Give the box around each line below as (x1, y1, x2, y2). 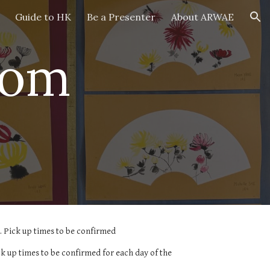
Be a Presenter (87, 11, 155, 23)
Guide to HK (15, 11, 71, 23)
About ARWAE (171, 11, 234, 23)
